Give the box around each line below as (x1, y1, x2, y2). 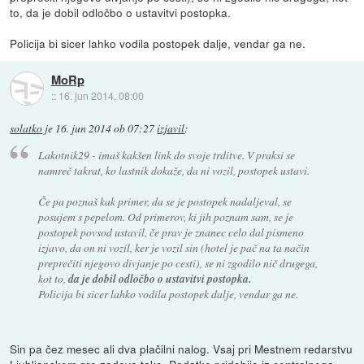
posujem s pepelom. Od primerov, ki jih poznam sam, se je (37, 209, 293, 225)
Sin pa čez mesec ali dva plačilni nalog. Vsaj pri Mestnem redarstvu (10, 340, 353, 357)
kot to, (37, 271, 68, 287)
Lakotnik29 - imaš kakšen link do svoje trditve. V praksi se (37, 147, 295, 163)
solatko (10, 120, 43, 136)
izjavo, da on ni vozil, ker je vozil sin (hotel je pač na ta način (37, 240, 310, 256)
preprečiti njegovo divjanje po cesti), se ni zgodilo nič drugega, (37, 255, 318, 271)
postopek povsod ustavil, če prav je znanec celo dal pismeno (37, 224, 304, 240)
